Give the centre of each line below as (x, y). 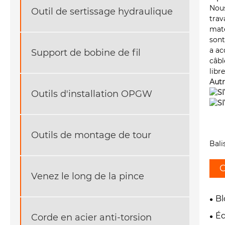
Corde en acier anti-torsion (91, 217)
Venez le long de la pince (88, 176)
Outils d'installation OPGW (92, 94)
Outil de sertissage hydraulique (102, 11)
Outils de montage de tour (91, 135)
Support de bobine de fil (86, 52)
